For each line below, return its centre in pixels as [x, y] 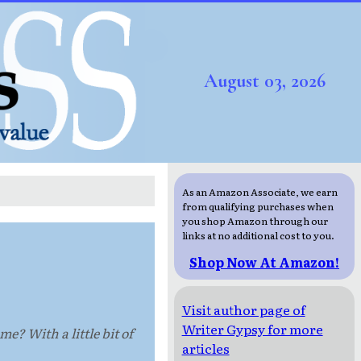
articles [205, 349]
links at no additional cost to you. [258, 236]
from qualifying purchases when [257, 207]
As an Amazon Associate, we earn [259, 192]
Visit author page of [243, 310]
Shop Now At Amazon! [264, 262]
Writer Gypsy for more [252, 329]
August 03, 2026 [264, 81]
